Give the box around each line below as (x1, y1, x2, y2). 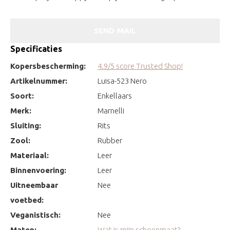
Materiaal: (10, 150, 49, 160)
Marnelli (98, 106, 124, 115)
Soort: (10, 91, 34, 100)
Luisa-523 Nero (98, 76, 147, 85)
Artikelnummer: (10, 76, 67, 85)
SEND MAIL (93, 26, 137, 35)
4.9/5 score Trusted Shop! (98, 61, 183, 70)
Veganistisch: (10, 210, 61, 219)
